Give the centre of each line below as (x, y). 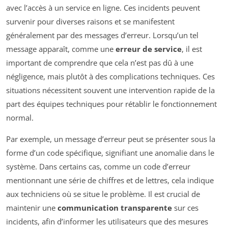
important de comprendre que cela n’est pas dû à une (100, 63)
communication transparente (115, 208)
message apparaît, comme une (61, 49)
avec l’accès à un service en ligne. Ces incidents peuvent (103, 8)
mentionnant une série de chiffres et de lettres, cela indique (110, 180)
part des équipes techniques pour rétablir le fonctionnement (111, 104)
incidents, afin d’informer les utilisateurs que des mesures (107, 222)
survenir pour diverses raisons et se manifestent (90, 22)
